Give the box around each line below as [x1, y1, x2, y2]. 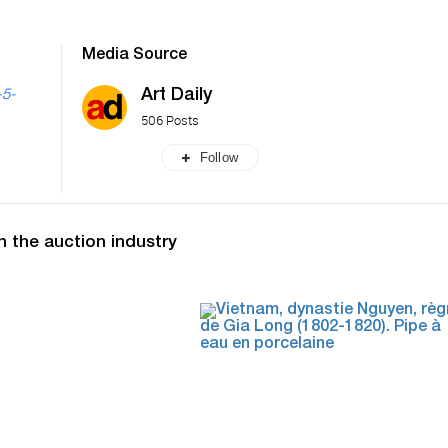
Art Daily [141, 86, 212, 105]
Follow [199, 149, 239, 165]
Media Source [82, 47, 187, 64]
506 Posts [141, 110, 199, 129]
